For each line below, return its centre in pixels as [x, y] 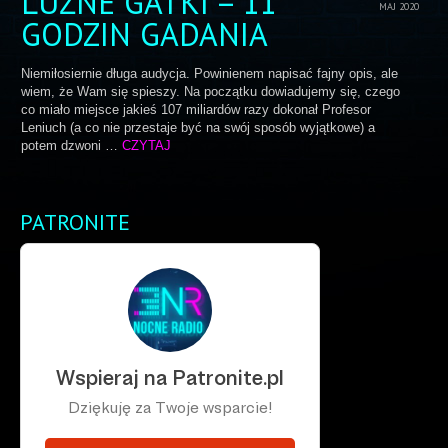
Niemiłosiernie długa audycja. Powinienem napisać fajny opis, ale [209, 73]
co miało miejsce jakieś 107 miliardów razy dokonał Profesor [196, 109]
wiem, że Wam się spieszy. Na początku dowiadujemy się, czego [210, 91]
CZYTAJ [146, 145]
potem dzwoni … [71, 145]
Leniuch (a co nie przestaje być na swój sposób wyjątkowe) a [198, 127]
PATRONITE [75, 221]
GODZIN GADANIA [144, 33]
